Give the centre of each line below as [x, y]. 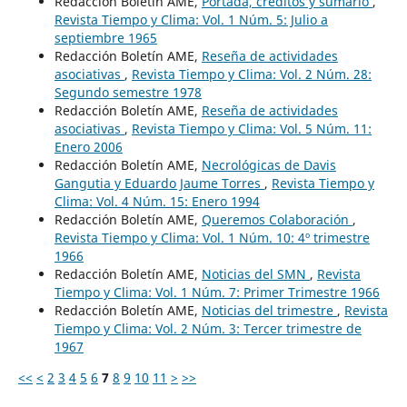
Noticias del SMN [255, 273]
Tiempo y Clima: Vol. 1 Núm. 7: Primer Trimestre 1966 [217, 292]
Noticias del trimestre [269, 310]
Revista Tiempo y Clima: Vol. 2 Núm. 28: [251, 74]
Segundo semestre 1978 [128, 92]
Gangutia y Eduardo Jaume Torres [159, 183]
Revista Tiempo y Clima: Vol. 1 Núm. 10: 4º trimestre [212, 237]
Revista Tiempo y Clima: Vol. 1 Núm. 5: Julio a [191, 19]
